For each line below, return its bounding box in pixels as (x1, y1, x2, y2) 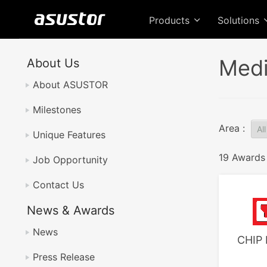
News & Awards (27, 203, 114, 218)
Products (149, 14, 193, 26)
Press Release (33, 251, 95, 263)
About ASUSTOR (33, 79, 108, 91)
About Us (27, 56, 79, 70)
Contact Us (33, 179, 84, 191)
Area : (219, 122, 248, 134)
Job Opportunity (33, 154, 108, 166)
